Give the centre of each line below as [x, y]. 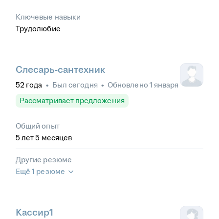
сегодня [83, 85]
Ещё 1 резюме [40, 172]
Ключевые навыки [48, 17]
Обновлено [129, 85]
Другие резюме [44, 160]
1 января [164, 85]
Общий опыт [38, 126]
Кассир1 [34, 213]
